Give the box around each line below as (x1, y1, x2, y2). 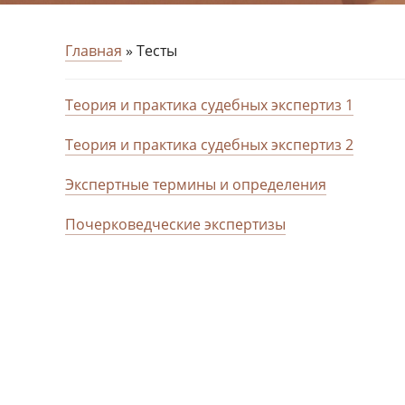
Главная (65, 41, 122, 61)
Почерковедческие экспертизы (65, 214, 286, 234)
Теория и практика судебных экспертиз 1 (65, 95, 353, 115)
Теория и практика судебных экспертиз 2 (65, 135, 353, 155)
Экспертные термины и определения (65, 174, 326, 194)
